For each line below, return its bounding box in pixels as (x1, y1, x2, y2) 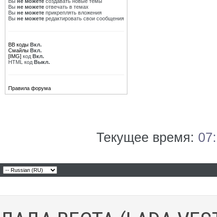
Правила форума (8, 85, 51, 91)
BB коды (8, 42, 29, 47)
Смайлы (8, 47, 29, 53)
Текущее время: (96, 130, 198, 145)
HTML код (8, 59, 34, 65)
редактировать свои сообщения (44, 15, 124, 21)
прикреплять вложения (44, 10, 102, 15)
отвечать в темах (44, 4, 89, 10)
